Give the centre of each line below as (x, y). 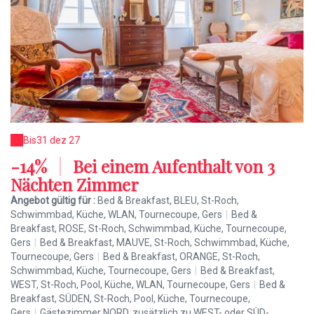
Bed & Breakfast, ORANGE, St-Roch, (182, 257)
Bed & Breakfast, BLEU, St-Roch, (168, 201)
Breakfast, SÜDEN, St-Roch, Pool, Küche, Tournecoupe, (130, 299)
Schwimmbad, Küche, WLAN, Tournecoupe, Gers (116, 215)
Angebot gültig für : (54, 201)
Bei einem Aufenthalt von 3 (172, 166)
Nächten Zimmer (75, 185)
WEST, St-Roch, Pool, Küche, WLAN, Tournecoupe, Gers (130, 285)
